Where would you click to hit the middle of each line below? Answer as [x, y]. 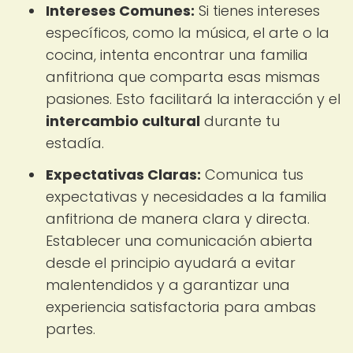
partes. [71, 329]
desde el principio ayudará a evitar [171, 263]
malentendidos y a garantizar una [168, 285]
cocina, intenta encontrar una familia [177, 55]
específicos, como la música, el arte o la [188, 33]
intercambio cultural [123, 121]
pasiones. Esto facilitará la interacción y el [193, 99]
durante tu [240, 121]
